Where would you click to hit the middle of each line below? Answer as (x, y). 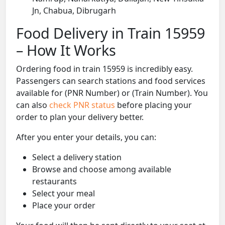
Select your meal (64, 194)
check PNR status (83, 105)
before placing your (154, 105)
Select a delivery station (77, 157)
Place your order (64, 206)
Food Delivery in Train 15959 (110, 33)
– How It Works (66, 50)
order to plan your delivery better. (80, 117)
